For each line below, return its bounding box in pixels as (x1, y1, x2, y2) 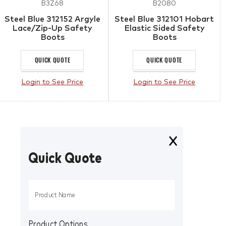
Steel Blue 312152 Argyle (4, 15, 100, 23)
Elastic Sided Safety (124, 24, 205, 32)
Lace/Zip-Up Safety (12, 24, 93, 32)
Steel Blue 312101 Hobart (115, 15, 214, 23)
